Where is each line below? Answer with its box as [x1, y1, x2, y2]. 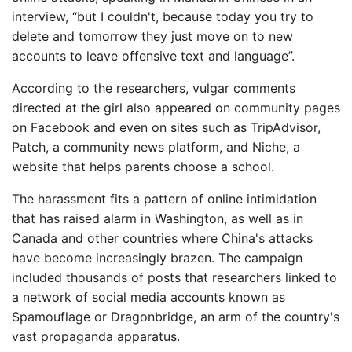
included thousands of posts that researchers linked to [12, 269, 337, 285]
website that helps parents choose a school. [12, 159, 274, 174]
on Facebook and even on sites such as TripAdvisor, [12, 119, 321, 135]
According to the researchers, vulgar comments [12, 80, 295, 96]
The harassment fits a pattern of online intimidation [12, 191, 317, 207]
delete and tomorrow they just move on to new [12, 28, 293, 44]
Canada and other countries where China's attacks [12, 230, 313, 246]
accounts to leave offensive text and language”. [12, 48, 295, 64]
